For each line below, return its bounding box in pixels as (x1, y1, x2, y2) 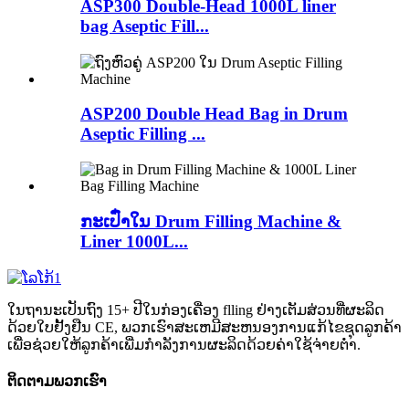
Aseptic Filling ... (80, 124, 205, 144)
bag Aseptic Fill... (80, 16, 209, 36)
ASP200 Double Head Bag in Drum (80, 104, 348, 124)
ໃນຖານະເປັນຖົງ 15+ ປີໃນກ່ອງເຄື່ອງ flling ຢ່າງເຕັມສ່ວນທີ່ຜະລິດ (7, 301, 384, 318)
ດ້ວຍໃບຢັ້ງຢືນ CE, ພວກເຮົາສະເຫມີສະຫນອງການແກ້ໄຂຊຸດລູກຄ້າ (7, 319, 402, 335)
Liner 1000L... (80, 231, 188, 251)
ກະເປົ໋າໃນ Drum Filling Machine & (80, 211, 341, 231)
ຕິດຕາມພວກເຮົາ (7, 372, 107, 389)
